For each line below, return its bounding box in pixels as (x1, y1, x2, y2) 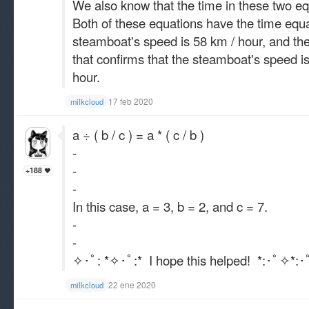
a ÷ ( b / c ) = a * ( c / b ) (72, 126, 204, 143)
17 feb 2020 (108, 95, 153, 107)
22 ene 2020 (108, 279, 156, 290)
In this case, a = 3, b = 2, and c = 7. (72, 197, 268, 215)
